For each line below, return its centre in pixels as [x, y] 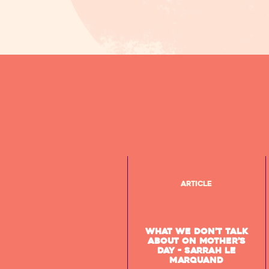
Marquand [197, 260]
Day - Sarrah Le [196, 251]
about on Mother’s [196, 241]
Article [197, 184]
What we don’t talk [196, 231]
